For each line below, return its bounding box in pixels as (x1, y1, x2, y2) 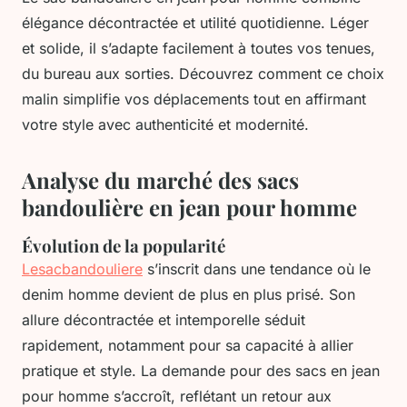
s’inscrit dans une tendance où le (143, 260, 371, 279)
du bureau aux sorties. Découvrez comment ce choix (22, 65, 384, 84)
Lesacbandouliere (22, 260, 143, 279)
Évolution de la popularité (22, 234, 225, 258)
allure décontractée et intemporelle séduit (22, 311, 305, 330)
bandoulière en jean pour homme (22, 193, 357, 223)
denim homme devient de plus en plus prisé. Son (22, 285, 355, 304)
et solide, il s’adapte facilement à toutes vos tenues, (22, 39, 375, 58)
